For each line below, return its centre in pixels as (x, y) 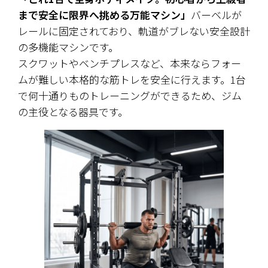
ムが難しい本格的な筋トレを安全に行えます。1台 (132, 80)
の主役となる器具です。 (73, 112)
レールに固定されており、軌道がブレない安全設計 (134, 31)
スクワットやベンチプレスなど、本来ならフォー (130, 63)
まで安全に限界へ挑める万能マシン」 (104, 15)
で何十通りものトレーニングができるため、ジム (130, 96)
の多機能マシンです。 (69, 47)
